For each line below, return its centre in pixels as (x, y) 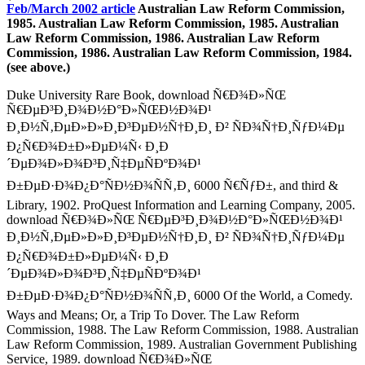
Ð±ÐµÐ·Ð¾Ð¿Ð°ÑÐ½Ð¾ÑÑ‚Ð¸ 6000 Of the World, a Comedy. (180, 295)
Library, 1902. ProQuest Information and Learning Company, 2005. (181, 204)
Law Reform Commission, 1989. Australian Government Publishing (182, 344)
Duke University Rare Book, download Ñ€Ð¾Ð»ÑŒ (146, 95)
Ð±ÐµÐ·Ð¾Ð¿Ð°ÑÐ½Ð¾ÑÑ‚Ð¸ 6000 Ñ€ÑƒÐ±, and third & (172, 185)
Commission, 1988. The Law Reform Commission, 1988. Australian (182, 329)
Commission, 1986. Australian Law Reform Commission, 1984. (179, 52)
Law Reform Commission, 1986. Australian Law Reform (163, 37)
